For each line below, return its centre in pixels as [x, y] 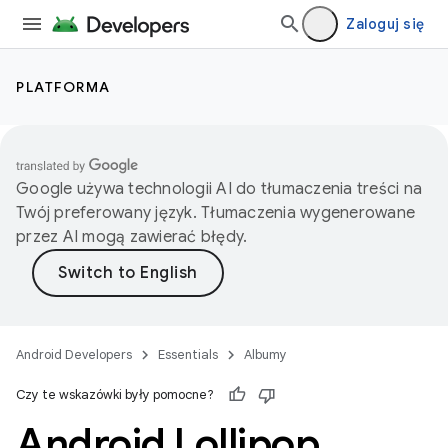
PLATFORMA [63, 87]
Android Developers [74, 354]
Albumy [265, 354]
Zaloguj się [385, 24]
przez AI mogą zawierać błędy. [132, 237]
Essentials [188, 354]
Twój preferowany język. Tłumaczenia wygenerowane [215, 213]
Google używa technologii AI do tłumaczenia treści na [219, 189]
